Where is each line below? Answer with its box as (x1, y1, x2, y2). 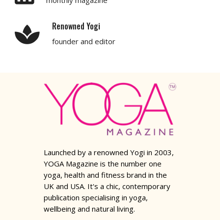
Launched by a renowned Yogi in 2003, (44, 147, 174, 157)
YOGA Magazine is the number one (44, 158, 162, 168)
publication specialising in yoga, (44, 192, 148, 202)
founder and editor (52, 36, 115, 46)
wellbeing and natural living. (44, 203, 135, 214)
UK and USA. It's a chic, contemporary (44, 181, 170, 191)
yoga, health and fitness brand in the (44, 169, 167, 180)
